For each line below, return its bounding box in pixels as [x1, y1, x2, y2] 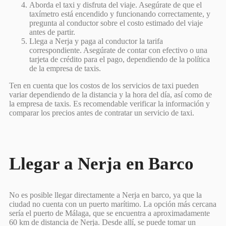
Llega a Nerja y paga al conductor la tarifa [29, 36, 163, 45]
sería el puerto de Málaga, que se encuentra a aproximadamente [9, 208, 210, 217]
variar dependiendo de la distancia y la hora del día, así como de [9, 90, 212, 99]
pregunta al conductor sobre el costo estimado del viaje [29, 18, 203, 27]
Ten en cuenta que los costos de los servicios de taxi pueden [9, 81, 199, 90]
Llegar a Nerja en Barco [9, 153, 194, 174]
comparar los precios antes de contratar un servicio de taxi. [9, 108, 194, 117]
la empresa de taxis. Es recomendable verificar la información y [9, 99, 210, 108]
